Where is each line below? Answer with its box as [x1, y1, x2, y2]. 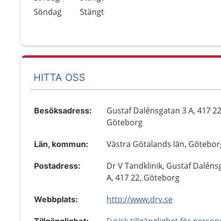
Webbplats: [34, 194, 78, 204]
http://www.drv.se [107, 194, 173, 205]
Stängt [80, 6, 104, 17]
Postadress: [34, 161, 80, 171]
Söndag [34, 6, 62, 17]
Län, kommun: [34, 139, 88, 149]
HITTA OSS [34, 71, 85, 83]
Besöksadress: [34, 106, 92, 115]
